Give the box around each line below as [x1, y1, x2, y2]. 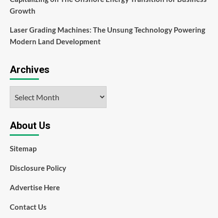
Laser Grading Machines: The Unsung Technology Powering [10, 25, 205, 34]
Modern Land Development [10, 36, 101, 46]
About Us [10, 119, 51, 131]
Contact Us [10, 202, 47, 211]
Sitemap [10, 144, 36, 153]
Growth [10, 6, 36, 15]
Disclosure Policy [10, 163, 66, 172]
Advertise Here [10, 182, 60, 192]
